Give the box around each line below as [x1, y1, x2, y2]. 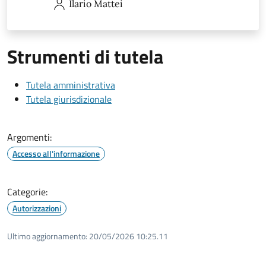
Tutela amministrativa [26, 77, 115, 92]
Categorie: [7, 184, 47, 199]
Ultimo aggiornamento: [7, 229, 87, 242]
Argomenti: [7, 129, 52, 144]
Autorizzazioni [12, 201, 61, 214]
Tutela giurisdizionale [26, 91, 112, 106]
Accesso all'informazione [12, 147, 100, 160]
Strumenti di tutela [7, 42, 163, 71]
